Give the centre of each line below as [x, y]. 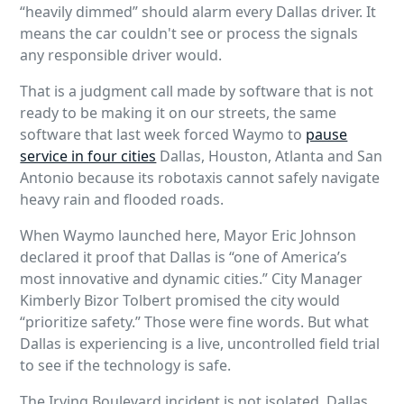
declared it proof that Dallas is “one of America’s [184, 257]
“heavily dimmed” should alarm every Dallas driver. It [198, 12]
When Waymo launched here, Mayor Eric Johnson [188, 236]
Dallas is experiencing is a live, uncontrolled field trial [200, 344]
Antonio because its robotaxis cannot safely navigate [200, 178]
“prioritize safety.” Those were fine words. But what [195, 322]
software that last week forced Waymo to [163, 135]
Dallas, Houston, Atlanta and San [270, 156]
